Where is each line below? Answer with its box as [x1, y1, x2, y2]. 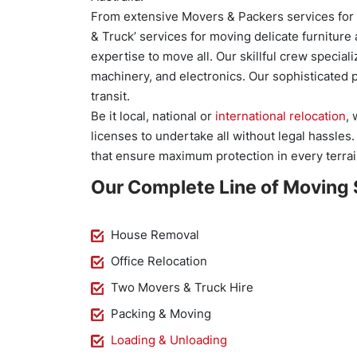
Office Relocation [111, 253, 207, 269]
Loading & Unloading [111, 332, 227, 347]
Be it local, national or [91, 108, 215, 124]
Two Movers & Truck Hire [111, 280, 253, 295]
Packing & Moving [111, 306, 211, 321]
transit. [91, 88, 130, 104]
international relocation [215, 108, 346, 124]
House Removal [111, 227, 199, 242]
